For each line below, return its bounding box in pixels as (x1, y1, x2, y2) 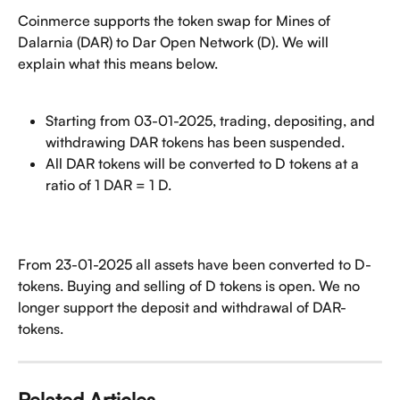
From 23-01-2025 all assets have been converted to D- (18, 255, 371, 274)
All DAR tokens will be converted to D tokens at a (46, 154, 362, 173)
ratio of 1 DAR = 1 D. (46, 176, 171, 195)
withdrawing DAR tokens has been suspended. (46, 133, 345, 152)
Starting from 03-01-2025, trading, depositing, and (46, 112, 379, 130)
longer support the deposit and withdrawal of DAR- (18, 298, 346, 317)
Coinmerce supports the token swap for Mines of (18, 12, 334, 29)
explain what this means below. (18, 54, 218, 72)
